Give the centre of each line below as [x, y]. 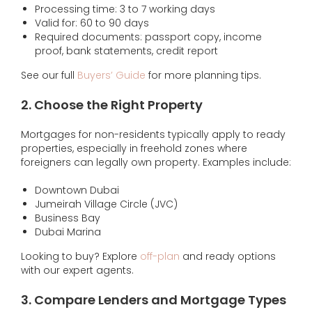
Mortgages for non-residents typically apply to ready [153, 134]
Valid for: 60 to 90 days [92, 23]
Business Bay [68, 218]
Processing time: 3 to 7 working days [125, 9]
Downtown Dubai [77, 190]
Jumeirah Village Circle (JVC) [106, 204]
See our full [48, 75]
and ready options [228, 256]
